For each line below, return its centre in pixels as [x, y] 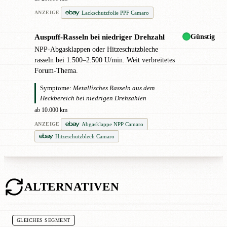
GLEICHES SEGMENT [44, 220]
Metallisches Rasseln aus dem [114, 88]
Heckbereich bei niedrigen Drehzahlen [93, 98]
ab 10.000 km [51, 110]
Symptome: [56, 88]
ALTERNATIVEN [72, 187]
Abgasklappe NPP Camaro [112, 124]
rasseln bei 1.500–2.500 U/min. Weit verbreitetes [105, 60]
